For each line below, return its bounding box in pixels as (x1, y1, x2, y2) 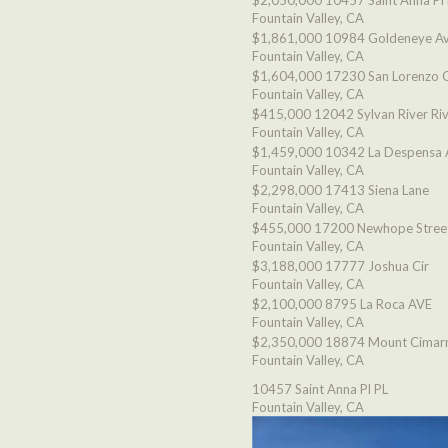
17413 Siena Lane (325, 182, 429, 198)
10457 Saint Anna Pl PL (252, 381, 388, 397)
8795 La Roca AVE (325, 296, 432, 312)
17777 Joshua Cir (325, 258, 429, 274)
